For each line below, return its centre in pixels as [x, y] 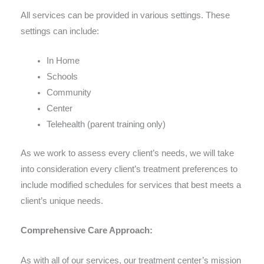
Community [69, 93]
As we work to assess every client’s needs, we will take [127, 154]
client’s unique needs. [62, 201]
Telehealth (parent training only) [106, 125]
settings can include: [60, 31]
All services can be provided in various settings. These [125, 15]
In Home [63, 61]
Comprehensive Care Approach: [87, 231]
